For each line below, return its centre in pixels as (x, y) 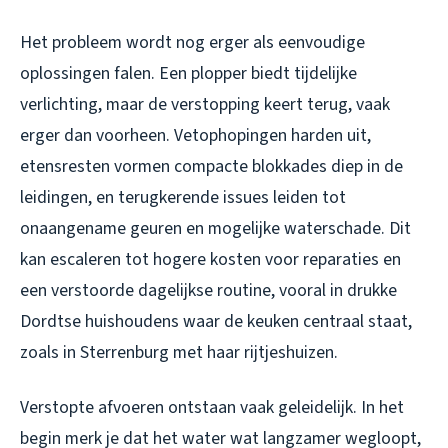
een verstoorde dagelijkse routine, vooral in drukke (208, 291)
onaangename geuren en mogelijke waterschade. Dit (215, 229)
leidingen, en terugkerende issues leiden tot (183, 198)
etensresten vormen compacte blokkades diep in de (211, 167)
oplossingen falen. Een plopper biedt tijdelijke (188, 74)
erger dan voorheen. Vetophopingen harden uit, (195, 136)
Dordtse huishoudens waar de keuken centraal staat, (216, 322)
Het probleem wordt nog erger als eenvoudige (192, 43)
